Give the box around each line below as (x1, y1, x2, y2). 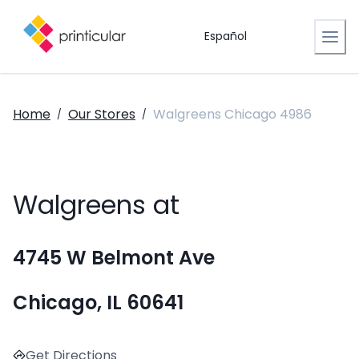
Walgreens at (13, 187, 179, 224)
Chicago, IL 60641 (13, 289, 184, 317)
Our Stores (68, 105, 135, 123)
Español (204, 28, 247, 44)
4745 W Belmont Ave (13, 244, 215, 272)
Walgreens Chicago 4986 (153, 105, 312, 123)
